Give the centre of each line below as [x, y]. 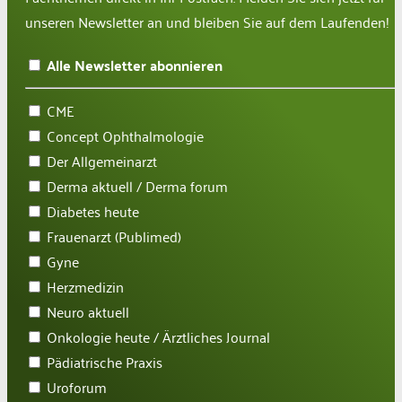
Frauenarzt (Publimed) [114, 236]
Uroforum [77, 387]
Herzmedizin [85, 287]
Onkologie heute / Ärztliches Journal [158, 337]
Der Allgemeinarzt [102, 161]
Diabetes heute [93, 211]
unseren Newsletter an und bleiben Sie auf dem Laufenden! [207, 22]
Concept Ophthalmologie [125, 136]
